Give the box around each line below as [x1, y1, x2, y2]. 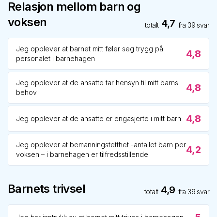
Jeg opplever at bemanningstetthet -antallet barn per [16, 140, 186, 149]
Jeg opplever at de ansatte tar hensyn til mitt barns [16, 78, 178, 87]
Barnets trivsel [8, 182, 85, 196]
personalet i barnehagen [16, 54, 95, 62]
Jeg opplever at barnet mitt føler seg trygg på [16, 45, 163, 53]
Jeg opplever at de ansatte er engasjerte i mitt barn [16, 114, 181, 123]
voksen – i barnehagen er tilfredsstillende [16, 150, 148, 158]
